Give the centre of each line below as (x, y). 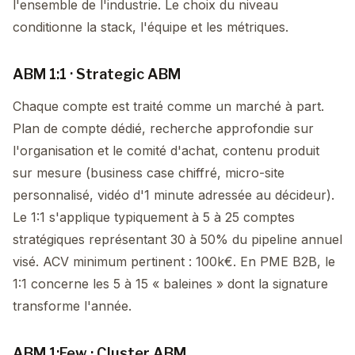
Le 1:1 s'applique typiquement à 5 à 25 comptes (154, 217)
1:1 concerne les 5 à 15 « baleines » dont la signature (170, 284)
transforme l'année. (72, 306)
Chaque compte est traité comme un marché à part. (168, 106)
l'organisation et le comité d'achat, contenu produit (166, 151)
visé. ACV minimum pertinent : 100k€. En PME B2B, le (174, 261)
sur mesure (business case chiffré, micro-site (149, 173)
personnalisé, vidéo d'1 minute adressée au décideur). (174, 195)
